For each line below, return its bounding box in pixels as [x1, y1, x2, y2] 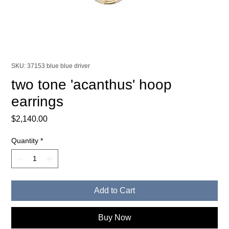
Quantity [11, 136, 39, 145]
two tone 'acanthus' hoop [11, 76, 172, 93]
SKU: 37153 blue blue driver [11, 62, 90, 70]
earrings [11, 93, 64, 109]
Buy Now [98, 213, 131, 222]
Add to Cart [94, 186, 135, 195]
